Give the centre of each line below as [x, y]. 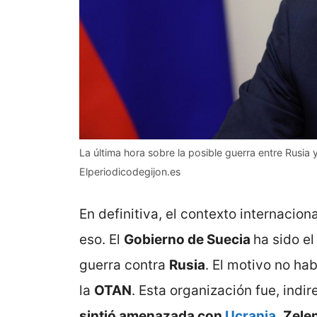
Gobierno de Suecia [189, 239]
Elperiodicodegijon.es [130, 172]
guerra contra [124, 265]
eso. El [102, 239]
